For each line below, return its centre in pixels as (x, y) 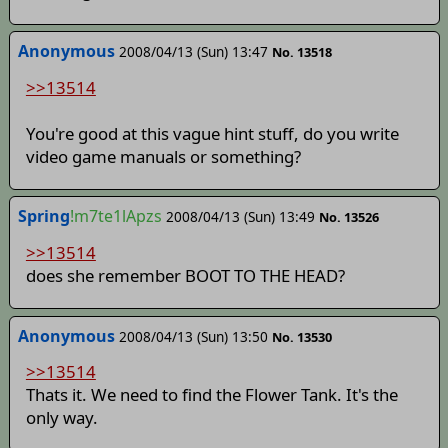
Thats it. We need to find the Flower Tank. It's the (211, 395)
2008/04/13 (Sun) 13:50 (193, 336)
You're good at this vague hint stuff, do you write (212, 133)
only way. (61, 418)
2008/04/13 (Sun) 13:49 (240, 217)
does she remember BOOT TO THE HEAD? (185, 275)
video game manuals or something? (163, 156)
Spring (43, 216)
